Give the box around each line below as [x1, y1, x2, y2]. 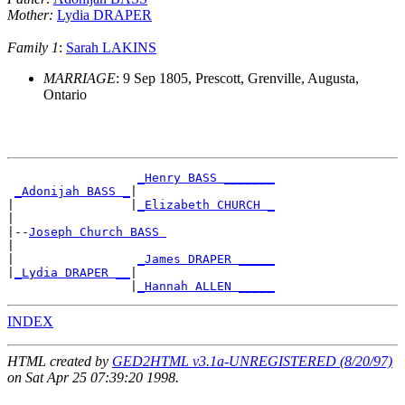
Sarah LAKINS [66, 40, 156, 56]
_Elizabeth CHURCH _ [137, 198, 275, 212]
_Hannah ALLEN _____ [137, 279, 275, 294]
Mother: [7, 7, 53, 24]
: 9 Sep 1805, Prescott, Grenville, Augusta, [116, 71, 359, 87]
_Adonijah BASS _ [14, 184, 130, 199]
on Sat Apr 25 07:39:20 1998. [7, 370, 179, 386]
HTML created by [7, 353, 112, 370]
